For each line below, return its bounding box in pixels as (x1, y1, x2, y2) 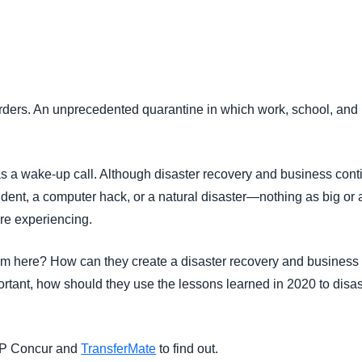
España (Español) (244, 45, 336, 58)
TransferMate (81, 342, 157, 356)
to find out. (156, 342, 219, 356)
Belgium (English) (244, 12, 335, 25)
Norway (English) (244, 78, 332, 91)
